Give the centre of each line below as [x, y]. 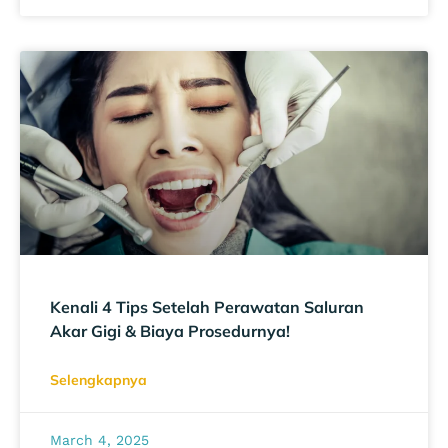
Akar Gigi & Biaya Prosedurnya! [170, 330]
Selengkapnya [98, 379]
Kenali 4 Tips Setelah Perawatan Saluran [207, 306]
